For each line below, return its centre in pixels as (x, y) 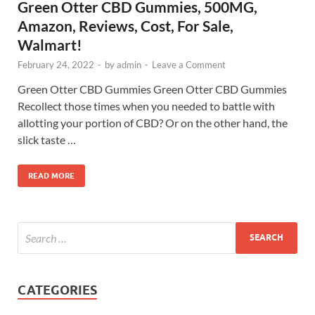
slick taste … (47, 139)
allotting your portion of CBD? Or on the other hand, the (153, 122)
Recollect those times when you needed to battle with (146, 105)
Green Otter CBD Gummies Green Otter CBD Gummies (152, 89)
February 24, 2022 (56, 64)
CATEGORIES (57, 290)
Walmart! (50, 44)
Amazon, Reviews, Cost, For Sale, (126, 25)
